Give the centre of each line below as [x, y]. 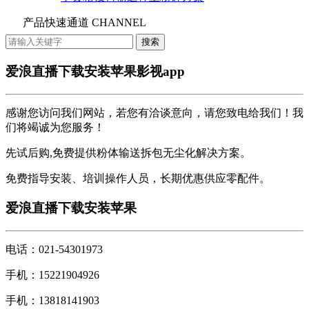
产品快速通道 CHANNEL [84, 22]
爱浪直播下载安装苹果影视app [95, 72]
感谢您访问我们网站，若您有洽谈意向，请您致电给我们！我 [154, 113]
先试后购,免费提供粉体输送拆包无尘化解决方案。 [128, 153]
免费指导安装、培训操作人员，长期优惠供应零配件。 [138, 179]
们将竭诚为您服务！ [55, 128]
